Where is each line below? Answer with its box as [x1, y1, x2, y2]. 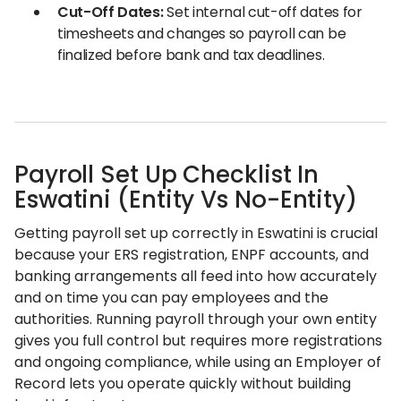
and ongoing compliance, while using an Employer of [14, 352, 381, 372]
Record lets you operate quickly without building [14, 373, 351, 394]
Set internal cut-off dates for [163, 2, 363, 22]
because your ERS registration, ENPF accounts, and [14, 244, 369, 265]
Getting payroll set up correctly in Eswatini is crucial [14, 223, 378, 243]
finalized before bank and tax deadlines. [57, 45, 325, 65]
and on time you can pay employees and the [14, 287, 328, 308]
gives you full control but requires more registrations [14, 330, 382, 351]
